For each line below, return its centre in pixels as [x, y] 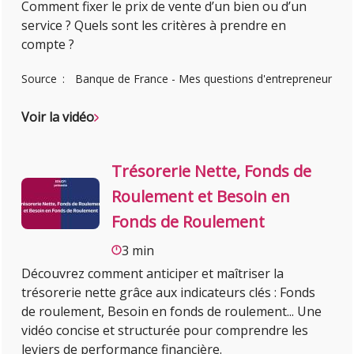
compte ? [48, 44]
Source [41, 78]
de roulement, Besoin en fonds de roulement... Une [172, 311]
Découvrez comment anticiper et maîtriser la [153, 273]
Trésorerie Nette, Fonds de [212, 171]
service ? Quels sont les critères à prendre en [154, 25]
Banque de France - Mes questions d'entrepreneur [204, 78]
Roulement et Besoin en [201, 196]
